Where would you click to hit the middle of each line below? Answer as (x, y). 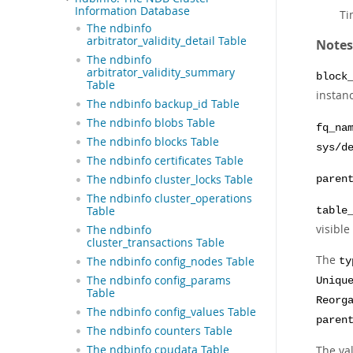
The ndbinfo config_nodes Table (171, 261)
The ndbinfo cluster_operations (169, 198)
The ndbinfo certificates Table (165, 160)
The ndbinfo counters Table (160, 331)
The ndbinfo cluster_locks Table (170, 179)
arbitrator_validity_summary (161, 72)
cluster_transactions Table (156, 242)
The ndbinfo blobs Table (151, 123)
